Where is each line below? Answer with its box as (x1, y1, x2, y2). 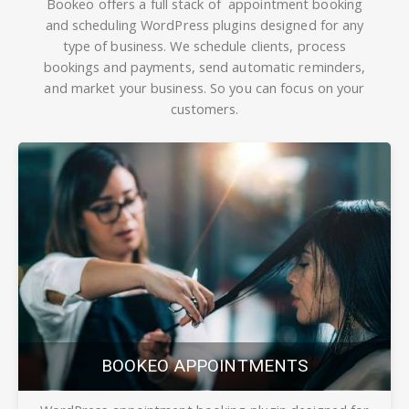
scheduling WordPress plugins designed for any (71, 16, 364, 34)
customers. (170, 100, 239, 118)
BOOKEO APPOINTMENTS (100, 354, 309, 376)
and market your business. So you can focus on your (44, 79, 365, 97)
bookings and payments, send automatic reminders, (43, 58, 366, 76)
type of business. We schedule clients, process (62, 37, 347, 55)
